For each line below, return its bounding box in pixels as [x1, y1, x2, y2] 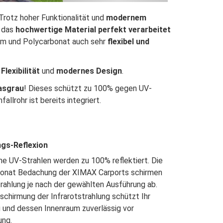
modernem [106, 13, 146, 22]
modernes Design [56, 66, 122, 76]
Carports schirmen [99, 168, 163, 177]
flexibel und [107, 37, 149, 46]
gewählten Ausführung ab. [67, 180, 158, 189]
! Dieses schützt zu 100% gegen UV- [23, 84, 152, 93]
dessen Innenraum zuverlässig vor [17, 204, 134, 213]
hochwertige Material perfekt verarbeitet [15, 25, 171, 34]
